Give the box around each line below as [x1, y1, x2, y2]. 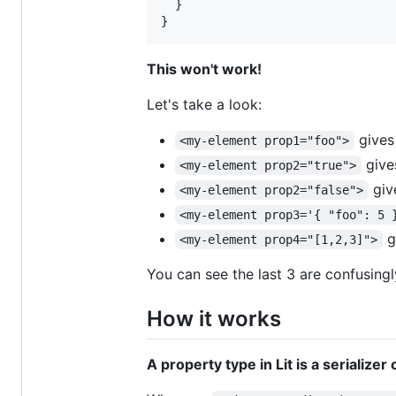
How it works [147, 305, 281, 331]
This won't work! [147, 59, 262, 78]
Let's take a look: [147, 95, 262, 113]
